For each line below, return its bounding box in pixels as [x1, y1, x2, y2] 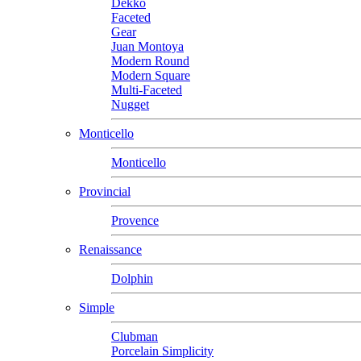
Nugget [111, 97, 149, 111]
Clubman [111, 329, 158, 343]
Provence [111, 213, 159, 227]
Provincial [79, 184, 131, 198]
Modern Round [111, 53, 189, 68]
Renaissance [79, 242, 142, 256]
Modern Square [111, 68, 190, 82]
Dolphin [111, 271, 153, 285]
